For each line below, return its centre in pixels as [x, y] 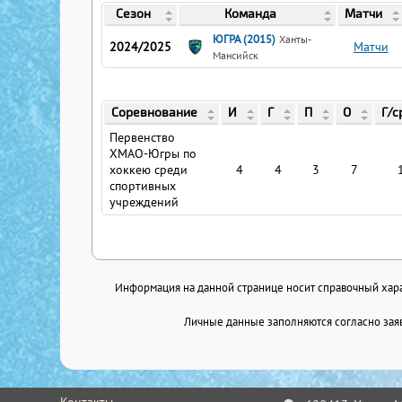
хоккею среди [149, 170]
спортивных [143, 186]
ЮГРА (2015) [245, 39]
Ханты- [296, 39]
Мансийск [236, 56]
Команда [250, 13]
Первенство [143, 138]
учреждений [144, 202]
